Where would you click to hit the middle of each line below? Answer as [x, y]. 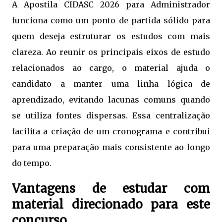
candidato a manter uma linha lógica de [111, 84]
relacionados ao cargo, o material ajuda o [111, 68]
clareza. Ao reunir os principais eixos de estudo [111, 52]
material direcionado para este [111, 205]
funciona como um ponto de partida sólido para [111, 21]
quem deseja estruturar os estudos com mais [111, 36]
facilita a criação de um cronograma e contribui [111, 132]
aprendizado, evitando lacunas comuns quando [111, 100]
